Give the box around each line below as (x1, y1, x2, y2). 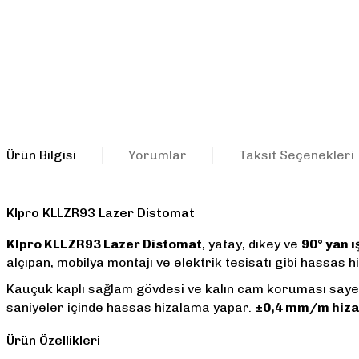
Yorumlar (128, 147, 187, 163)
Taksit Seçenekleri (239, 147, 354, 163)
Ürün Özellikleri (6, 333, 100, 348)
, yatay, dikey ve (202, 236, 301, 252)
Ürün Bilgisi (6, 147, 76, 163)
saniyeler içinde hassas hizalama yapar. (6, 300, 255, 315)
